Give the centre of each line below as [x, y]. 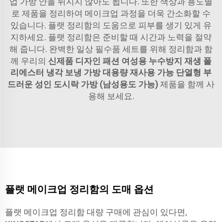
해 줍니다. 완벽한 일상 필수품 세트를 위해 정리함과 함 [111, 49]
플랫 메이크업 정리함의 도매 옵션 [79, 189]
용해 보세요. [111, 96]
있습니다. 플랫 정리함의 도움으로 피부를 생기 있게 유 [111, 25]
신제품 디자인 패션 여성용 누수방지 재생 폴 [130, 61]
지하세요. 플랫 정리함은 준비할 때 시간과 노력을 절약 [111, 37]
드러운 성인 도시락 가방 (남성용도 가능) [84, 84]
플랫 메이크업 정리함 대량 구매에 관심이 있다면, [96, 212]
